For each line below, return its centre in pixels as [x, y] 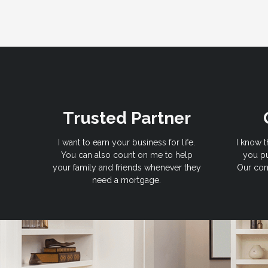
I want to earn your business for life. [127, 143]
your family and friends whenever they [127, 168]
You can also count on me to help [127, 155]
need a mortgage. [127, 180]
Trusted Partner [127, 118]
